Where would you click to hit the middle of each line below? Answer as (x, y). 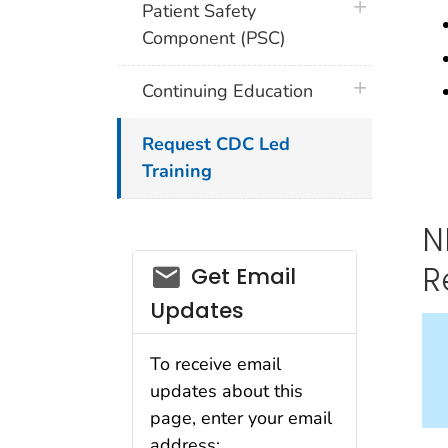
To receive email (215, 363)
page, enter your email (241, 417)
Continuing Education (228, 91)
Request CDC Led (216, 143)
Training (177, 170)
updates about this (226, 390)
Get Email (243, 277)
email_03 (201, 272)
